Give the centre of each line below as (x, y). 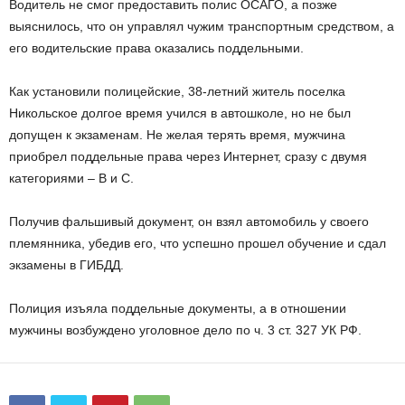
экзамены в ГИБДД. (66, 265)
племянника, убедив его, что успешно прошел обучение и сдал (198, 243)
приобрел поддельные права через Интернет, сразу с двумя (188, 156)
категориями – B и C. (71, 178)
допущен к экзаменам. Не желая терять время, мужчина (177, 135)
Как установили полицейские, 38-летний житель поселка (177, 91)
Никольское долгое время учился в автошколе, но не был (180, 113)
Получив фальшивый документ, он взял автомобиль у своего (189, 221)
